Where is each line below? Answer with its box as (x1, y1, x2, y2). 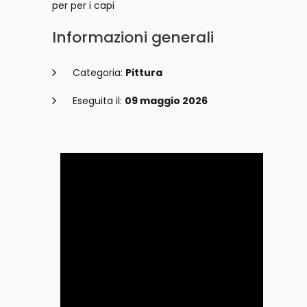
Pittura (125, 66, 162, 79)
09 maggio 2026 (125, 94, 208, 108)
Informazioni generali (52, 27, 214, 48)
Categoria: (73, 66, 125, 79)
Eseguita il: (73, 94, 125, 108)
